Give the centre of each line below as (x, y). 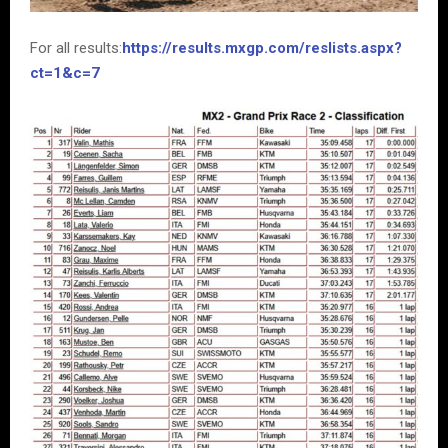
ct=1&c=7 (65, 72)
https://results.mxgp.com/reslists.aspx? (262, 47)
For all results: (76, 47)
